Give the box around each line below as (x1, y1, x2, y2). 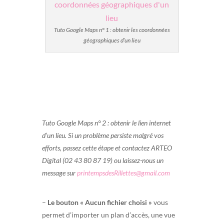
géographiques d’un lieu (83, 36, 140, 44)
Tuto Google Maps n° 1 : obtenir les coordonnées (53, 25, 170, 33)
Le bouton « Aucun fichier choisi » (47, 197, 152, 206)
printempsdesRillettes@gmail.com (77, 168, 170, 177)
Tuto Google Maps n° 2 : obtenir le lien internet (42, 118, 171, 127)
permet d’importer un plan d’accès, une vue (42, 210, 175, 219)
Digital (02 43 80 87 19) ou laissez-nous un (42, 155, 163, 164)
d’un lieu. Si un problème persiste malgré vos (42, 130, 163, 139)
